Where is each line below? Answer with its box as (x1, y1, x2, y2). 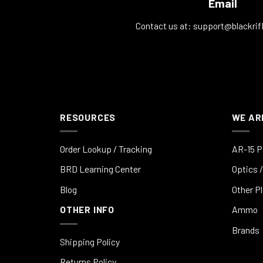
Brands (231, 224, 259, 235)
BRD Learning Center (60, 163, 141, 175)
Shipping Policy (60, 235, 120, 247)
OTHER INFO (60, 204, 114, 215)
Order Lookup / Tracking (60, 143, 152, 154)
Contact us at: (135, 20, 193, 32)
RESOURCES (60, 111, 116, 123)
